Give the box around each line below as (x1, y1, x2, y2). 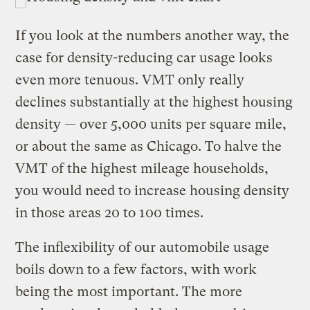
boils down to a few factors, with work (15, 261, 257, 277)
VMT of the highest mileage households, (15, 160, 269, 176)
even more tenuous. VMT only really (15, 71, 245, 88)
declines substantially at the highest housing (15, 93, 293, 110)
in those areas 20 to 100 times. (15, 204, 204, 221)
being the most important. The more (15, 283, 243, 300)
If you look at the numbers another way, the (15, 27, 290, 44)
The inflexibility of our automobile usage (15, 239, 270, 255)
